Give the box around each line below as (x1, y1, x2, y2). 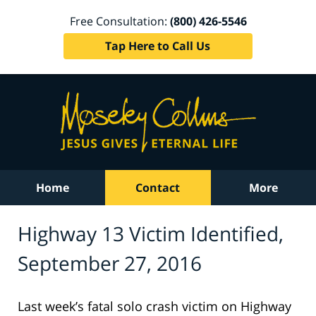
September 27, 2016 (18, 249, 202, 276)
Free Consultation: (69, 13, 170, 29)
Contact (135, 180, 181, 195)
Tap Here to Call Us (105, 37, 211, 54)
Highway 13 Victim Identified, (18, 219, 284, 247)
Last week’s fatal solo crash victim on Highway (18, 297, 291, 315)
